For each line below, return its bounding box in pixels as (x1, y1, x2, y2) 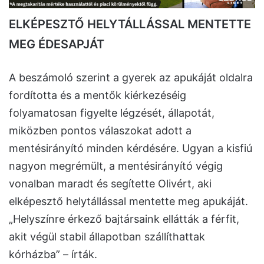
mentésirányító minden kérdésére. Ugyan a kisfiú (9, 141, 252, 154)
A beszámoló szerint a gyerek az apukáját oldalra (9, 71, 253, 84)
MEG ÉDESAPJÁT (9, 37, 104, 51)
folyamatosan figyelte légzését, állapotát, (9, 106, 214, 119)
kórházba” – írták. (9, 247, 97, 260)
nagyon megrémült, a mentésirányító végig (9, 159, 223, 172)
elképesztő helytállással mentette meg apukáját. (9, 194, 248, 207)
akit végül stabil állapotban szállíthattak (9, 230, 205, 243)
